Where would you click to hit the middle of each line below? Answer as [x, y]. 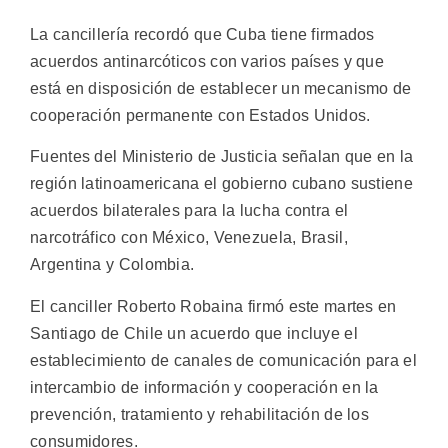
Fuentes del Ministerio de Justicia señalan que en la [222, 157]
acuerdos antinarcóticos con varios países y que [207, 62]
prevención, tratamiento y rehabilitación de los [200, 414]
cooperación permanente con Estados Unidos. [200, 116]
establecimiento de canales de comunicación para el [223, 360]
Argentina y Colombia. [112, 265]
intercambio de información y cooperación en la [204, 387]
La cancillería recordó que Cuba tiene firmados [202, 35]
